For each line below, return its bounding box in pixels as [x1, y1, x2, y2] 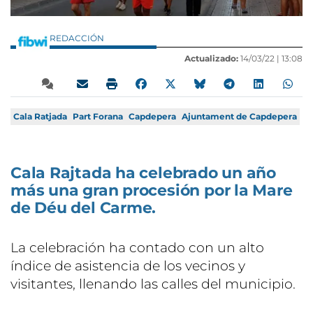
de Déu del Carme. [10, 198, 156, 217]
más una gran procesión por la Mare [10, 180, 293, 200]
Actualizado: [184, 52, 238, 64]
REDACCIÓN [50, 32, 106, 43]
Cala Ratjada [13, 110, 67, 122]
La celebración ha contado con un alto [10, 239, 264, 256]
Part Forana [73, 110, 123, 122]
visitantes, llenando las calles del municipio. [10, 275, 296, 292]
